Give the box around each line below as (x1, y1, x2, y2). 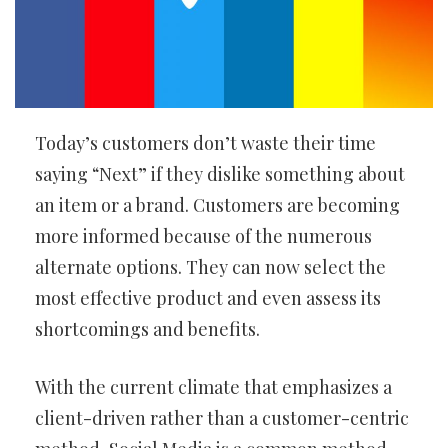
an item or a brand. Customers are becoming (35, 193, 400, 218)
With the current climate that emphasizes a (35, 375, 392, 400)
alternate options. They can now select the (35, 255, 386, 280)
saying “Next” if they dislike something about (35, 162, 405, 187)
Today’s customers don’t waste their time (35, 131, 376, 156)
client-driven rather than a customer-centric (35, 406, 409, 431)
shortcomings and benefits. (35, 317, 260, 342)
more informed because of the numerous (35, 224, 372, 249)
